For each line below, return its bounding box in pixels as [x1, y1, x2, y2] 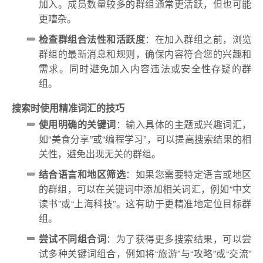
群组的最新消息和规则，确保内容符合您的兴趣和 [39, 47, 251, 60]
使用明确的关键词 [39, 117, 116, 131]
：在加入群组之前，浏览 [145, 32, 252, 46]
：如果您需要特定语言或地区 [126, 167, 252, 181]
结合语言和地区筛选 [39, 167, 126, 181]
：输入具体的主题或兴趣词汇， [116, 117, 252, 131]
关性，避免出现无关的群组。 [39, 147, 161, 160]
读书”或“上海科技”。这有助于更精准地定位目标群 [39, 197, 251, 210]
